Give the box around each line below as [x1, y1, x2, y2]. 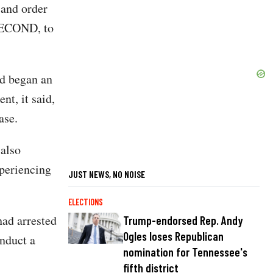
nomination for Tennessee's [123, 245, 247, 260]
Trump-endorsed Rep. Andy [123, 213, 243, 228]
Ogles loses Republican [123, 229, 224, 244]
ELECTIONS [68, 197, 103, 208]
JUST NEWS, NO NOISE [68, 168, 145, 180]
